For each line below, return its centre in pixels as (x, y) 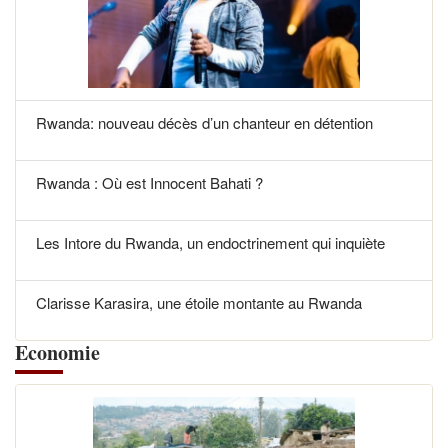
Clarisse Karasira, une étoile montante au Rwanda (199, 302)
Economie (57, 352)
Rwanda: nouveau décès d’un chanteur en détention (204, 122)
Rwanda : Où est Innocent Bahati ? (149, 182)
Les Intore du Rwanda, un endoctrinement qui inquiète (210, 242)
